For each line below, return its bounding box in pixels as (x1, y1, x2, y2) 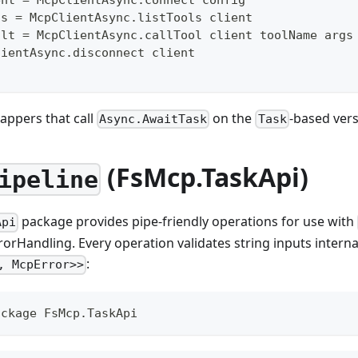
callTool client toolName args (145, 27, 353, 42)
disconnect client (73, 45, 195, 60)
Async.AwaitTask (99, 111, 208, 126)
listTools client (137, 10, 253, 25)
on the (209, 109, 256, 127)
